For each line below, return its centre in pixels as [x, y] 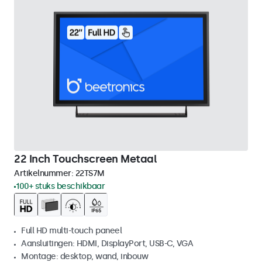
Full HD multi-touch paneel [71, 231]
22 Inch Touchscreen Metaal [85, 159]
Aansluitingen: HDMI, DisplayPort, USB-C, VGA [107, 244]
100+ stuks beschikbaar [60, 186]
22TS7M [90, 173]
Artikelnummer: [45, 173]
